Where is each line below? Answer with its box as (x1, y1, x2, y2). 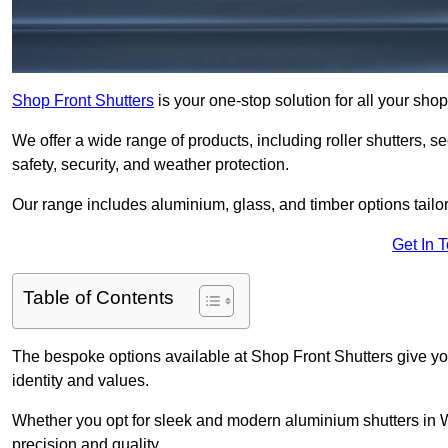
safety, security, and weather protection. (12, 156, 289, 174)
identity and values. (12, 372, 153, 390)
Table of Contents (23, 287, 174, 309)
